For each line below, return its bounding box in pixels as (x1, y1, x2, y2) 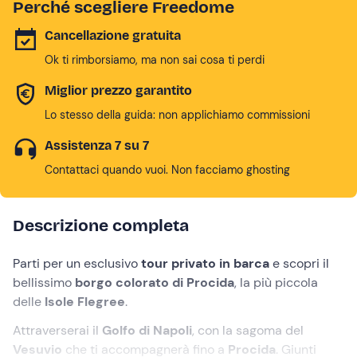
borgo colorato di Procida (75, 274, 234, 291)
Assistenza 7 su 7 (45, 138, 149, 153)
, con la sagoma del (192, 322, 304, 339)
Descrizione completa (13, 215, 189, 236)
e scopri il (273, 255, 329, 272)
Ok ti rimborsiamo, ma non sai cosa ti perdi (45, 53, 265, 67)
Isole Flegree (45, 293, 125, 310)
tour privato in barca (141, 255, 273, 272)
